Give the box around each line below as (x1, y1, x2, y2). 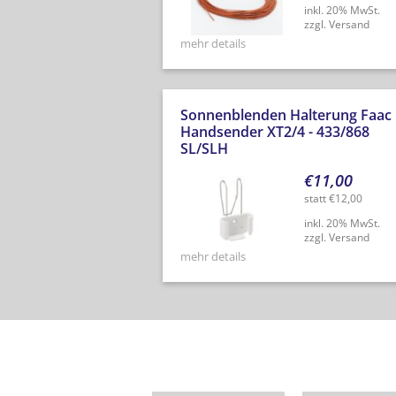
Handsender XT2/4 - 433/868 (179, 122, 369, 142)
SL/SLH (179, 139, 228, 159)
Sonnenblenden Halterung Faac (179, 105, 392, 126)
